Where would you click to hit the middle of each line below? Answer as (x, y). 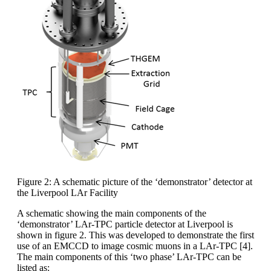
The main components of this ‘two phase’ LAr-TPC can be (129, 256)
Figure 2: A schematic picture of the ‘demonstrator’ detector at (135, 181)
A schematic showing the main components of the (112, 213)
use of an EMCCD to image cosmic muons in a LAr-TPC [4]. (135, 246)
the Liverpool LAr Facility (67, 192)
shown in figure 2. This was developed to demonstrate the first (135, 235)
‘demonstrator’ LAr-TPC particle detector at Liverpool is (125, 224)
